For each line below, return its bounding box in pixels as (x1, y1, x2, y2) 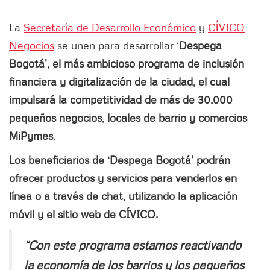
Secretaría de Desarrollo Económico (24, 20, 196, 34)
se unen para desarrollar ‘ (54, 38, 179, 52)
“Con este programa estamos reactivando (24, 237, 241, 252)
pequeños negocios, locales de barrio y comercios (9, 110, 247, 124)
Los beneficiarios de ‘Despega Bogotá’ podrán (9, 152, 230, 166)
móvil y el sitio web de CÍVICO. (9, 207, 158, 221)
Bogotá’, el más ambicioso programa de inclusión (9, 56, 244, 70)
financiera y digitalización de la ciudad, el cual (9, 74, 230, 88)
